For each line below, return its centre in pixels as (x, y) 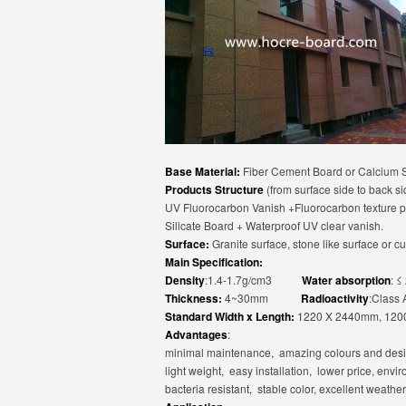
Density (185, 280)
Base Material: (203, 171)
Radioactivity (335, 298)
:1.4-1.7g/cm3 (253, 280)
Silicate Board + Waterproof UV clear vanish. (274, 225)
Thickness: (193, 298)
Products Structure (214, 189)
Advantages (196, 334)
